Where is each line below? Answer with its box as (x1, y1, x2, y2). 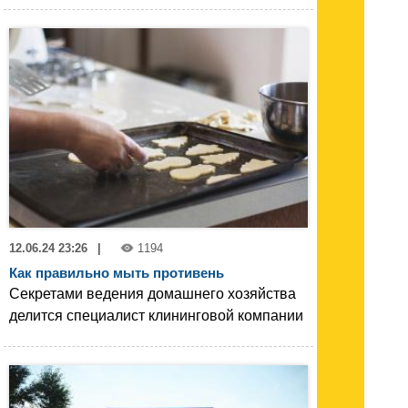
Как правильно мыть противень (9, 265, 224, 280)
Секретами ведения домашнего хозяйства (9, 286, 296, 301)
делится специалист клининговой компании (9, 308, 303, 323)
